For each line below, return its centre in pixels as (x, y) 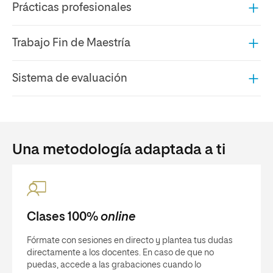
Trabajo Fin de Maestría (71, 43)
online (118, 217)
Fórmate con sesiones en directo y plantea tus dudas (130, 241)
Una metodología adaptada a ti (119, 150)
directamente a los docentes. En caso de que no (120, 253)
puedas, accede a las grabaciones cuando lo (114, 265)
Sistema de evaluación (70, 78)
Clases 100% (64, 217)
